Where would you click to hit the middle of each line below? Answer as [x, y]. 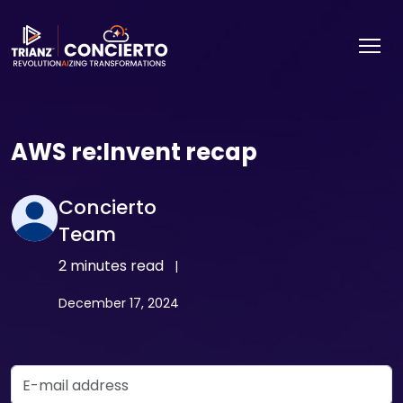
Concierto [107, 208]
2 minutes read [111, 266]
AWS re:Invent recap [134, 152]
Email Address [59, 375]
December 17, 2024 [119, 304]
